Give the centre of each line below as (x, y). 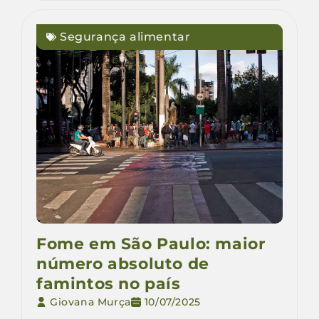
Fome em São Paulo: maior (151, 244)
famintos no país (109, 284)
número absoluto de (123, 264)
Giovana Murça (90, 302)
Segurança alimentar (125, 37)
